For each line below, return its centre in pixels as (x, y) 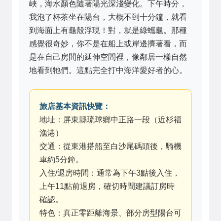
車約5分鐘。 (61, 160)
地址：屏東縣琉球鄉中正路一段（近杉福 (110, 120)
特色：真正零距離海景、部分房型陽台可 (110, 213)
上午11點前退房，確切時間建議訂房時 (107, 186)
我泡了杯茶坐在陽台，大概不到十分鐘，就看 (108, 17)
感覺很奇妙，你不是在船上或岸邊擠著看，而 (108, 44)
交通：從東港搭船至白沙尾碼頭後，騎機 (110, 147)
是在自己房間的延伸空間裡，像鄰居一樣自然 (108, 57)
